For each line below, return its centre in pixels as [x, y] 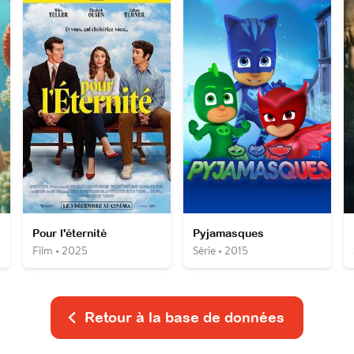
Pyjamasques [228, 233]
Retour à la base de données [184, 318]
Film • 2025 [60, 250]
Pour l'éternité [70, 233]
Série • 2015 [220, 250]
